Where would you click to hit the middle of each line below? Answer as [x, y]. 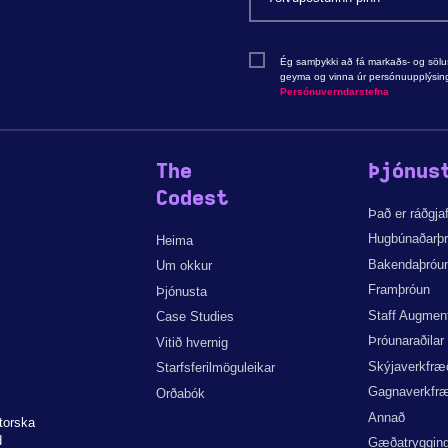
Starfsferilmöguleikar [215, 368]
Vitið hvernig [191, 342]
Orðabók [180, 393]
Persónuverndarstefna [335, 92]
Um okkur [183, 266]
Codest [191, 199]
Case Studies [194, 317]
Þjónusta [181, 291]
